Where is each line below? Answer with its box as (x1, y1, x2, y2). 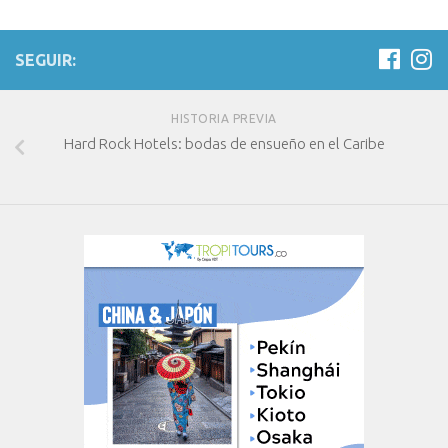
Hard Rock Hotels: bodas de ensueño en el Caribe (63, 135, 385, 153)
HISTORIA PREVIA (171, 112, 277, 126)
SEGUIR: (15, 51, 76, 70)
